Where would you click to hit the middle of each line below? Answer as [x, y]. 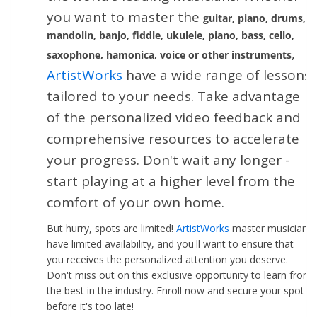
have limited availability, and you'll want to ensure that [170, 243]
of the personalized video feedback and [174, 118]
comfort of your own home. [136, 203]
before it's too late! [90, 306]
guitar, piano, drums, [254, 18]
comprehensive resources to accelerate [173, 139]
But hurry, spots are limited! [111, 228]
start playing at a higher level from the [171, 181]
